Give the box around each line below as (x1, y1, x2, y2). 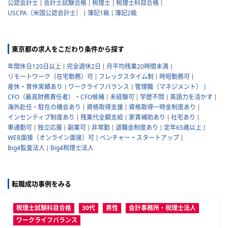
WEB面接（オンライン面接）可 (8, 133, 94, 142)
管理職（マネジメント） (135, 82, 202, 92)
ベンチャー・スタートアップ (100, 133, 179, 142)
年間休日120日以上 (8, 62, 61, 71)
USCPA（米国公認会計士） (8, 9, 82, 18)
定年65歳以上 (164, 123, 202, 132)
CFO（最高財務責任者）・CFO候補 (8, 93, 104, 102)
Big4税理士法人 (50, 144, 94, 153)
